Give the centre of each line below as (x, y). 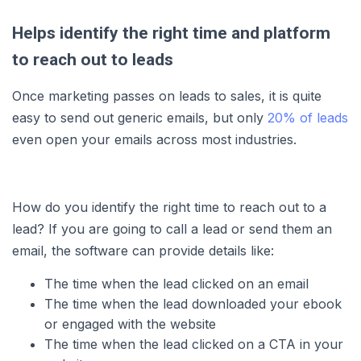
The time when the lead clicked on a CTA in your (194, 344)
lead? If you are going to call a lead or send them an (172, 228)
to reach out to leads (93, 59)
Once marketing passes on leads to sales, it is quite (167, 95)
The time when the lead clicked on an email (176, 283)
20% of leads (308, 117)
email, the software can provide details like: (143, 250)
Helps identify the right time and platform (171, 33)
